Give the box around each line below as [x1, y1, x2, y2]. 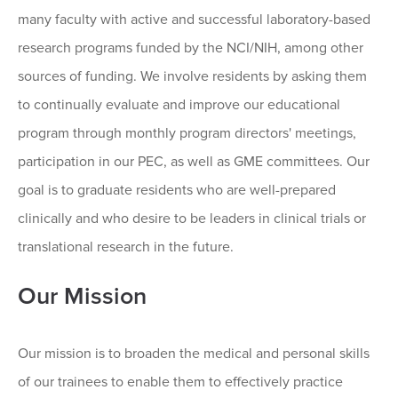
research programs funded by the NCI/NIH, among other [18, 39, 363, 58]
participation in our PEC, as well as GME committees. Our [18, 153, 370, 171]
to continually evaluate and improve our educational [18, 96, 340, 115]
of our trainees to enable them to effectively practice [18, 373, 343, 392]
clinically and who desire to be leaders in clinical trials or [18, 210, 366, 228]
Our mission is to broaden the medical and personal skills [18, 345, 370, 363]
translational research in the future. [18, 238, 234, 257]
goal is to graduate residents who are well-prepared [18, 181, 336, 200]
